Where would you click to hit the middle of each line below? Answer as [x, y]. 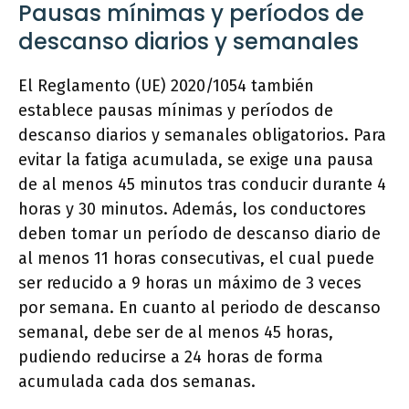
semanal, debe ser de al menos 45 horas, [176, 332]
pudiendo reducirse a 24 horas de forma [171, 357]
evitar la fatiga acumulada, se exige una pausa [196, 160]
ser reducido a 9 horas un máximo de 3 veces [190, 283]
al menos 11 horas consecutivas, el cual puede [196, 258]
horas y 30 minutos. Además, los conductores [192, 209]
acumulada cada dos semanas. [137, 382]
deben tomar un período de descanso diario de [199, 234]
